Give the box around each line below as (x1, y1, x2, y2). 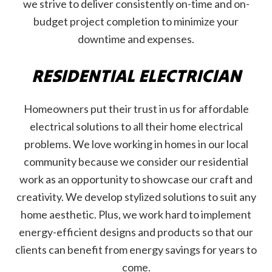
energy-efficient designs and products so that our (19, 225, 253, 239)
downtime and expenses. (78, 32, 194, 46)
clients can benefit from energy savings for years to (15, 242, 257, 256)
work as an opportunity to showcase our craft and (19, 172, 253, 186)
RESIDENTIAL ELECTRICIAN (31, 64, 241, 87)
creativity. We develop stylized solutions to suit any (16, 189, 256, 203)
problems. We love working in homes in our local (24, 137, 248, 151)
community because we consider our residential (24, 154, 248, 168)
